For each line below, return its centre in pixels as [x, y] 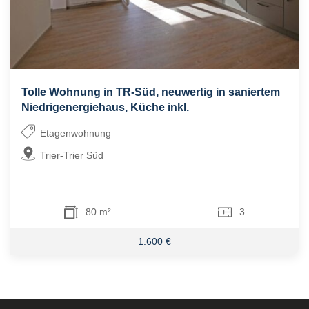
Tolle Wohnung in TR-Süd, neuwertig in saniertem [151, 92]
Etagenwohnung [76, 133]
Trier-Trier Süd [72, 156]
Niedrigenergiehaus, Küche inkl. [105, 108]
